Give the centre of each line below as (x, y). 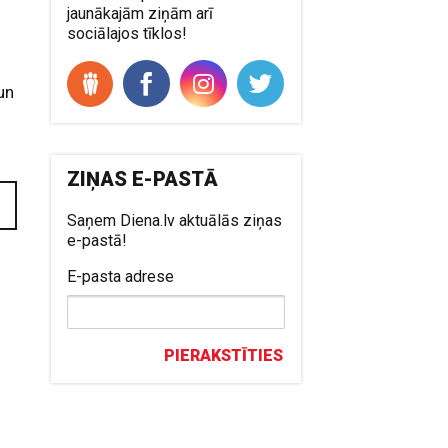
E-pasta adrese (121, 276)
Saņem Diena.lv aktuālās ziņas (175, 220)
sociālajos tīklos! (127, 33)
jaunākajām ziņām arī (140, 13)
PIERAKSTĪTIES (224, 355)
